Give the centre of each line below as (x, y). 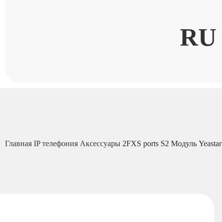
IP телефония (57, 143)
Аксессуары (101, 143)
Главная (19, 143)
